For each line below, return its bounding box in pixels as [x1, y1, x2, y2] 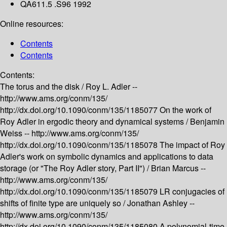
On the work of [160, 104, 211, 116]
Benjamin [190, 116, 224, 128]
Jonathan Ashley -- [127, 197, 195, 209]
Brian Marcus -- [151, 162, 206, 174]
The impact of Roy [160, 139, 225, 151]
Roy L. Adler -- [86, 81, 137, 93]
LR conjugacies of [160, 185, 224, 198]
